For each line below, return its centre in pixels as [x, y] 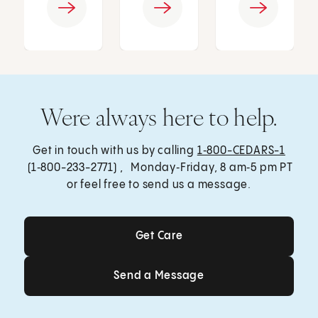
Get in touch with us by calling [115, 151]
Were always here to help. [159, 117]
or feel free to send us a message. [159, 185]
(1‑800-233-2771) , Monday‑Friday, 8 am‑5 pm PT [159, 168]
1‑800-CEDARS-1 [241, 151]
